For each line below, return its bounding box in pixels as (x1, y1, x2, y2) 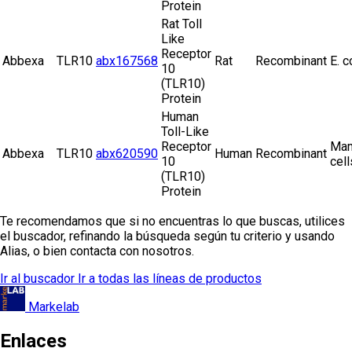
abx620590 (96, 145, 158, 161)
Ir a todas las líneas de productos (78, 270, 262, 286)
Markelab (28, 299, 79, 314)
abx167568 (96, 53, 158, 68)
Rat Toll (161, 16, 202, 31)
